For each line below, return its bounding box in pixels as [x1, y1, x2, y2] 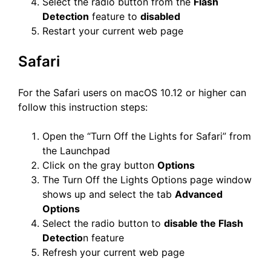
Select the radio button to [42, 217, 164, 230]
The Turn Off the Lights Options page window [42, 174, 252, 186]
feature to [89, 10, 140, 23]
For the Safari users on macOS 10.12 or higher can [18, 87, 246, 99]
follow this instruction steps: [18, 101, 148, 114]
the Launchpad [42, 145, 110, 157]
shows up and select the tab [42, 188, 175, 201]
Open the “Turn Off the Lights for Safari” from [42, 130, 251, 143]
